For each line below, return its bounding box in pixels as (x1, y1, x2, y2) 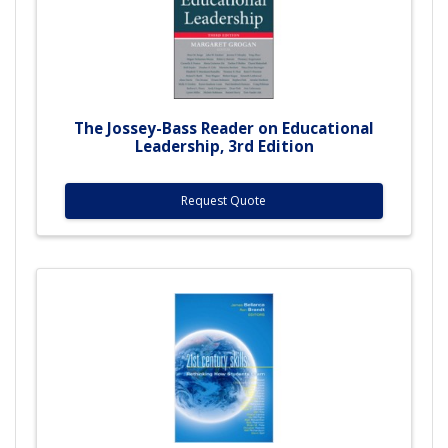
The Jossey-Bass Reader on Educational (74, 117, 374, 138)
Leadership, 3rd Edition (134, 135, 314, 156)
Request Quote (181, 191, 267, 209)
